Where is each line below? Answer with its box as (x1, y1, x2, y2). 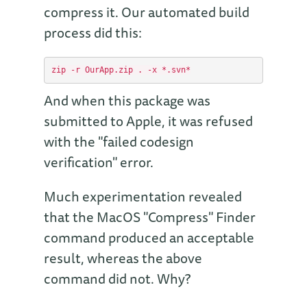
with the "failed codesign (44, 130, 194, 152)
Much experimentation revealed (44, 185, 242, 207)
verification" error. (44, 151, 153, 173)
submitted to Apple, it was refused (44, 110, 253, 132)
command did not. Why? (44, 267, 191, 289)
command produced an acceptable (44, 226, 254, 248)
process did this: (44, 21, 142, 43)
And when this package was (44, 89, 210, 111)
